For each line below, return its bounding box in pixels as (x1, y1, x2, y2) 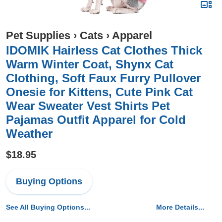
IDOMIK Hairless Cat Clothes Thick (6, 44, 202, 57)
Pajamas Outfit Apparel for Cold (6, 113, 186, 126)
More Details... (156, 203, 204, 211)
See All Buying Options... (6, 203, 90, 211)
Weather (6, 127, 53, 140)
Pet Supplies (6, 29, 70, 42)
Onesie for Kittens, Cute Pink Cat (6, 85, 193, 99)
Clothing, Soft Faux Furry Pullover (6, 71, 201, 85)
